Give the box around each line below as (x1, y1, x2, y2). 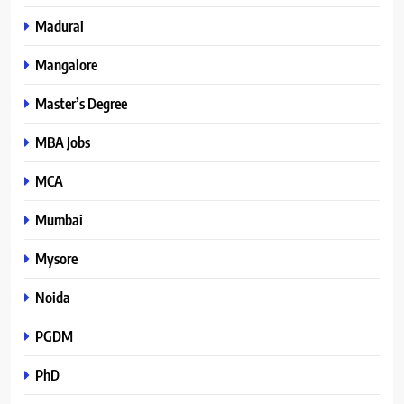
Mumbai (35, 209, 83, 229)
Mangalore (35, 54, 97, 74)
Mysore (35, 248, 78, 268)
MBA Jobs (35, 132, 90, 151)
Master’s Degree (35, 93, 127, 113)
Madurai (35, 15, 84, 35)
